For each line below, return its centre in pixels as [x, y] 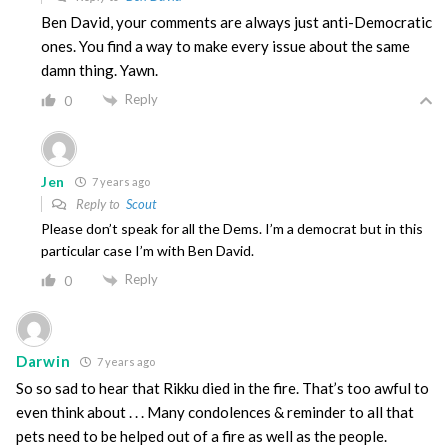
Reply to [99, 204]
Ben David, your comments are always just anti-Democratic [236, 22]
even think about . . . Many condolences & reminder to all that [215, 411]
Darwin [43, 361]
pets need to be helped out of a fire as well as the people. [201, 435]
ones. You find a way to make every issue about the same [225, 46]
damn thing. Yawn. [99, 70]
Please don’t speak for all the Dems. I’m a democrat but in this [232, 229]
